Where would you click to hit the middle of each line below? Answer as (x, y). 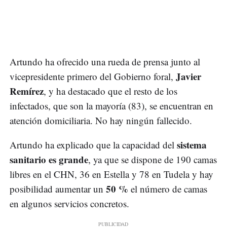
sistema (192, 145)
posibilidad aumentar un (58, 189)
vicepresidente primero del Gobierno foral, (91, 77)
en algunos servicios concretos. (69, 204)
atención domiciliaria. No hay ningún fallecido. (101, 121)
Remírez (27, 91)
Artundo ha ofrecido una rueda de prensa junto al (105, 62)
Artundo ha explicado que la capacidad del (93, 145)
